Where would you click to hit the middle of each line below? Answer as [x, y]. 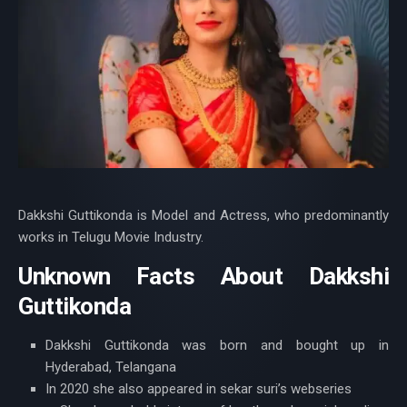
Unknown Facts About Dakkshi [203, 277]
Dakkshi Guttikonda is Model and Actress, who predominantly [203, 216]
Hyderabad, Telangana [111, 367]
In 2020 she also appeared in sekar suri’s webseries [199, 389]
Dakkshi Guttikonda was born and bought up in [217, 346]
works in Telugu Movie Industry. [111, 238]
